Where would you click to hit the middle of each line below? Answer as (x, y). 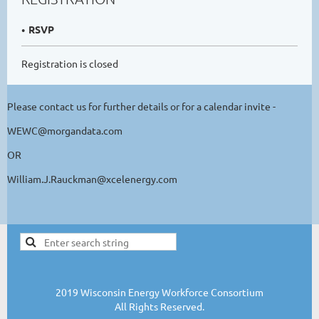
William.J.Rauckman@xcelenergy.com (92, 178)
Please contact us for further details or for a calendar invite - (142, 106)
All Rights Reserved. (159, 306)
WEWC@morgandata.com (65, 130)
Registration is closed (70, 63)
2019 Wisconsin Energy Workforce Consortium (159, 292)
